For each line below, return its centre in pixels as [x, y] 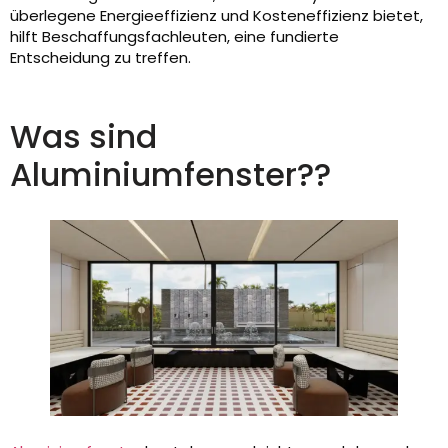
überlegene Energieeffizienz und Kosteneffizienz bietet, [216, 15]
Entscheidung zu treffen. [100, 57]
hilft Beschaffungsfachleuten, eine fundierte [174, 36]
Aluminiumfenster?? [170, 174]
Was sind [83, 136]
